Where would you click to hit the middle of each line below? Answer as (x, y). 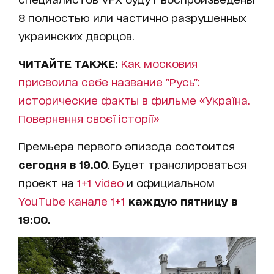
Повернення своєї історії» (89, 118)
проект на (48, 183)
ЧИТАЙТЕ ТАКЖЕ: (68, 63)
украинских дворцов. (76, 36)
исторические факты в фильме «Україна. (134, 100)
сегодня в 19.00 (63, 164)
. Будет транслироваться (177, 164)
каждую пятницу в (183, 201)
